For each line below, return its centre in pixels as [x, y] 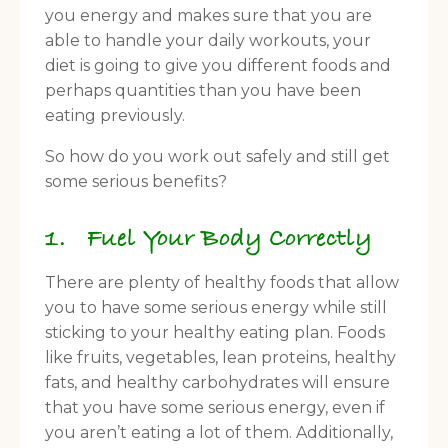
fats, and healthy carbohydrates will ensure [217, 383]
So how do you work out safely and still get [217, 157]
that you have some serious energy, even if [215, 408]
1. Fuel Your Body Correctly [208, 240]
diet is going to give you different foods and [218, 66]
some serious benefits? [136, 182]
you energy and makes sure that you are [208, 16]
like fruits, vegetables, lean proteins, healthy [220, 358]
